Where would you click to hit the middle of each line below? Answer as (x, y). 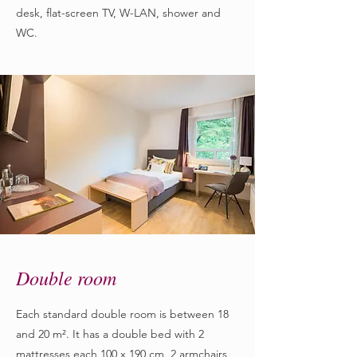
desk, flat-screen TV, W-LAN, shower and (118, 13)
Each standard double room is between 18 (122, 314)
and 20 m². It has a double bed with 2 (110, 334)
